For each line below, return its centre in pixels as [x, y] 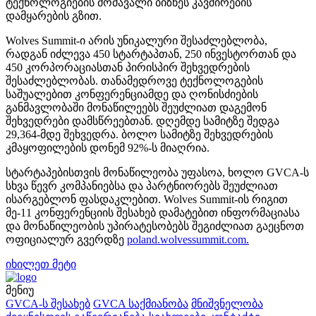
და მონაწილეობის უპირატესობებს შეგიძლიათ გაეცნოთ [155, 226]
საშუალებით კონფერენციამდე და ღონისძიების [132, 94]
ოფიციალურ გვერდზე [66, 239]
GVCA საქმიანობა [141, 303]
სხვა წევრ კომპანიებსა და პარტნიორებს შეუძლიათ [142, 186]
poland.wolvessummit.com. [188, 239]
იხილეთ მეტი [41, 264]
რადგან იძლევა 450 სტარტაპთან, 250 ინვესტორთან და [151, 54]
